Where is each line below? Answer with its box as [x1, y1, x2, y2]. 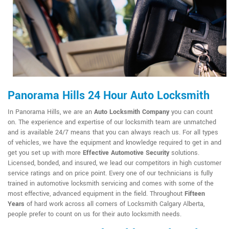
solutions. [169, 148, 199, 158]
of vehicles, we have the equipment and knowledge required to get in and [8, 138, 221, 148]
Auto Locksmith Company [94, 107, 169, 117]
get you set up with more [8, 148, 83, 158]
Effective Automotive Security [83, 148, 169, 158]
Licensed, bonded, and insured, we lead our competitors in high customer [8, 158, 221, 168]
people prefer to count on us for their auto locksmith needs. [8, 210, 181, 219]
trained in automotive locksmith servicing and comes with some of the [8, 179, 214, 189]
